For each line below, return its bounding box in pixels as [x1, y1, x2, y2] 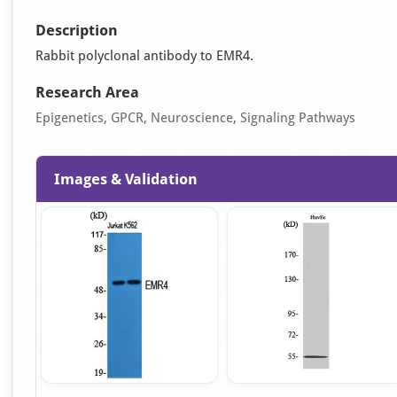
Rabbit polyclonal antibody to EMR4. [35, 48, 253, 64]
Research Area [35, 83, 139, 101]
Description [35, 21, 118, 39]
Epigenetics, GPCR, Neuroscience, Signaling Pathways [35, 110, 355, 126]
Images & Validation [54, 170, 198, 188]
